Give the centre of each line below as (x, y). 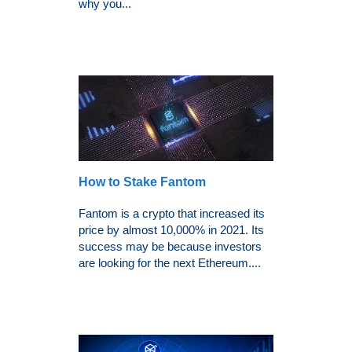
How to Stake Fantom (142, 181)
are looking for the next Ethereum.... (170, 262)
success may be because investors (170, 246)
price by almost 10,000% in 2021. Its (171, 229)
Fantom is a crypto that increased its (172, 213)
